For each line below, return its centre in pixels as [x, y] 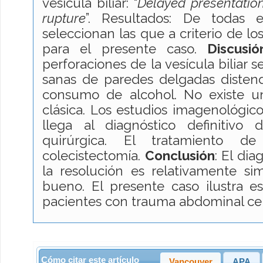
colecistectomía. [94, 155]
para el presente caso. [125, 48]
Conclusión [180, 155]
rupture [64, 18]
